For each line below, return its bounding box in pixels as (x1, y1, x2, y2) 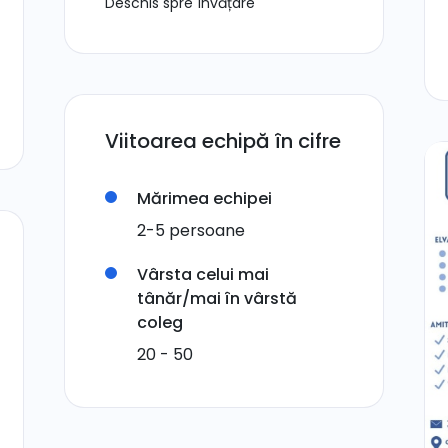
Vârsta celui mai (137, 263, 269, 286)
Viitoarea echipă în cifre (105, 127, 341, 155)
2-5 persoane (137, 219, 245, 242)
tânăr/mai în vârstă (137, 287, 297, 310)
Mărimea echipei (137, 187, 272, 210)
